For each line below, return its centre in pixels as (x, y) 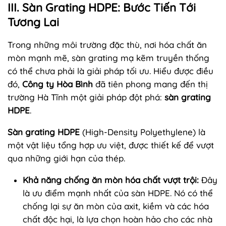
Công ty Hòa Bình (58, 84)
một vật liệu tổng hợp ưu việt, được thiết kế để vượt (111, 145)
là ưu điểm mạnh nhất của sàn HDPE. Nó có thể (118, 193)
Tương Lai (33, 22)
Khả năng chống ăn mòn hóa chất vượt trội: (111, 180)
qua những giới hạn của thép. (66, 158)
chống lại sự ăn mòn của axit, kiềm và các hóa (116, 206)
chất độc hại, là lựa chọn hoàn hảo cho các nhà (118, 219)
